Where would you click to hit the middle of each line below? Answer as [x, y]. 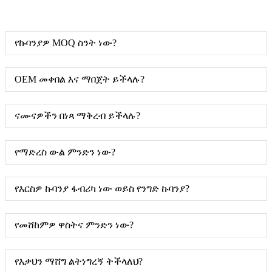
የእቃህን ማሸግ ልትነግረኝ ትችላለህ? [79, 261]
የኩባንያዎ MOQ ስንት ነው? [66, 42]
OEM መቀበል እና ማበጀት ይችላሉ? [80, 79]
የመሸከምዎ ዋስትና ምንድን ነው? [74, 225]
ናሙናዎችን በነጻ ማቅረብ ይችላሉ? [77, 115]
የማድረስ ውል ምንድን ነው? [65, 152]
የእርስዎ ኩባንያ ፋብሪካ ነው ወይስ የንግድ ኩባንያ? [102, 188]
